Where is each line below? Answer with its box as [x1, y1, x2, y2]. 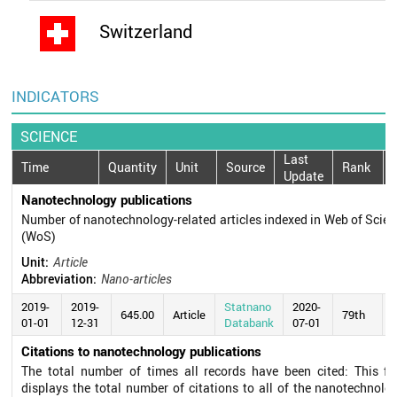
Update [284, 167, 324, 184]
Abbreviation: [21, 269, 97, 287]
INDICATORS [12, 85, 100, 106]
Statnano [224, 298, 272, 315]
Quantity [108, 159, 158, 176]
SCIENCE [20, 126, 78, 146]
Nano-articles [101, 269, 173, 287]
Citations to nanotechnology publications [21, 341, 262, 360]
